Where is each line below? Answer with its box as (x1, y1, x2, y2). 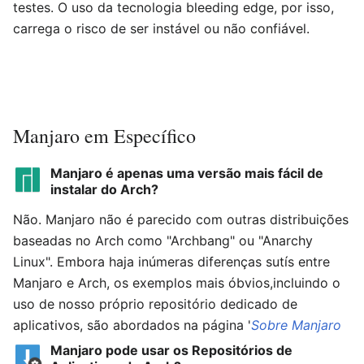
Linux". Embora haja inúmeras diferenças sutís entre (13, 253, 330, 270)
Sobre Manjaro (251, 317, 341, 333)
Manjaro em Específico (13, 123, 196, 149)
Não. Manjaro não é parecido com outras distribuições (13, 211, 349, 227)
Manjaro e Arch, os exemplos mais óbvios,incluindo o (13, 275, 340, 291)
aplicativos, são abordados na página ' (13, 317, 251, 333)
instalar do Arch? (50, 181, 158, 197)
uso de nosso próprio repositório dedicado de (13, 296, 297, 312)
